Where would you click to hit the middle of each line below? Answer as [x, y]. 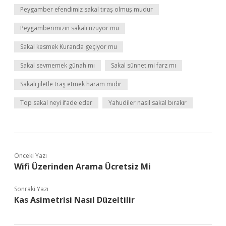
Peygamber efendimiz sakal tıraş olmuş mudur [87, 9]
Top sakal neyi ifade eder [56, 103]
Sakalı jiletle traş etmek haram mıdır [71, 84]
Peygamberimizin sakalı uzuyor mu [70, 28]
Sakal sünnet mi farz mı [144, 65]
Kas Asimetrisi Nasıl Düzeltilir [74, 200]
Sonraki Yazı [31, 189]
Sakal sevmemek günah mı [58, 65]
